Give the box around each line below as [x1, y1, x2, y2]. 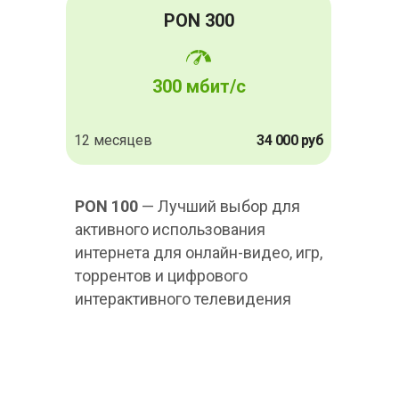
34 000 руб [256, 132, 323, 150]
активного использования [75, 220, 265, 240]
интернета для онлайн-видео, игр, [75, 243, 322, 263]
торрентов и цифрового [75, 266, 248, 286]
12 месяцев [74, 132, 152, 150]
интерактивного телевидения [75, 289, 291, 309]
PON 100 [75, 197, 138, 216]
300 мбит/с [151, 76, 246, 98]
